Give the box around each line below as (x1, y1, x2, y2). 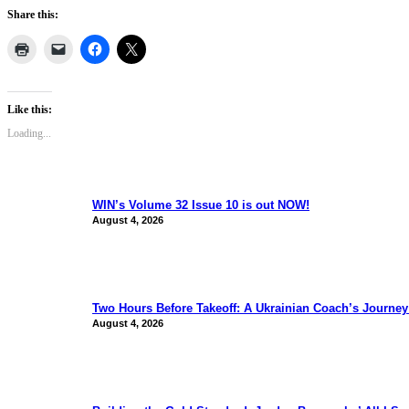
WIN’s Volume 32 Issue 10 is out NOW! (92, 198, 309, 213)
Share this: (7, 8, 58, 22)
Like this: (7, 103, 52, 117)
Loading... (7, 127, 51, 141)
